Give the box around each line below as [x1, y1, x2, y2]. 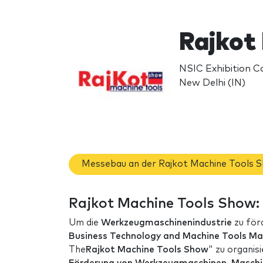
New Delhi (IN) [178, 77, 245, 87]
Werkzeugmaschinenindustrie [101, 218, 232, 227]
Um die [69, 218, 101, 227]
